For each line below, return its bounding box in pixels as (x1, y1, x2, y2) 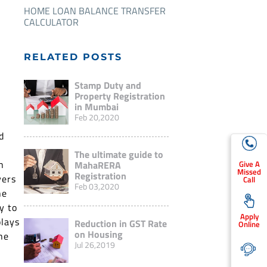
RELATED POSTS (23, 51, 122, 63)
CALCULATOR (23, 15, 79, 30)
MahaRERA (74, 158, 121, 173)
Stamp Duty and (74, 78, 141, 93)
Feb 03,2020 (74, 180, 119, 193)
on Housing (74, 227, 123, 242)
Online (238, 218, 260, 230)
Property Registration (74, 89, 165, 104)
